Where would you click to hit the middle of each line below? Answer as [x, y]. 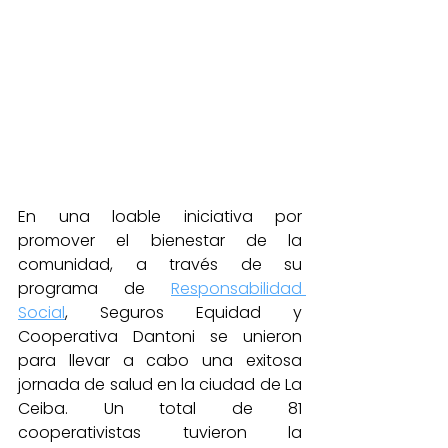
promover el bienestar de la [160, 240]
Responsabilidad [236, 288]
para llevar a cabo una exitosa [160, 360]
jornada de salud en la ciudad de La [160, 384]
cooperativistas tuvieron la [160, 432]
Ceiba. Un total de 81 [160, 408]
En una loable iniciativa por [160, 216]
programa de [94, 288]
